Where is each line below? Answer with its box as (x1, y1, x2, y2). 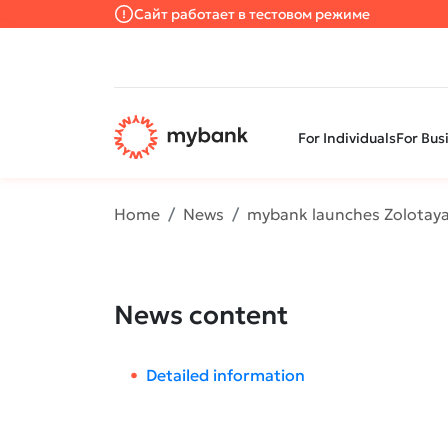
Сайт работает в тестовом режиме (134, 5, 370, 23)
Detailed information (146, 365, 305, 385)
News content (114, 299, 288, 331)
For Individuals (298, 129, 396, 147)
